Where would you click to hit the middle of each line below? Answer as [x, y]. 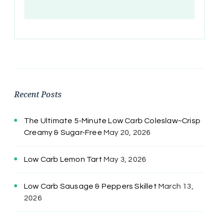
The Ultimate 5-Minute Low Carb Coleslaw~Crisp [112, 120]
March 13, [176, 186]
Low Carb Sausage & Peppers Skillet [90, 186]
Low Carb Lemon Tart [63, 159]
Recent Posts [38, 94]
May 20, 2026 [127, 132]
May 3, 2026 [125, 159]
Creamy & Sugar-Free [63, 132]
